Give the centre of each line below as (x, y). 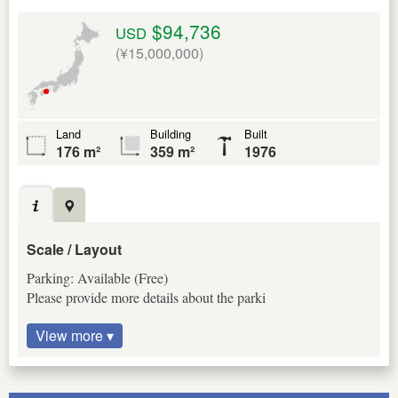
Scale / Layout (74, 250)
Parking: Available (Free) (97, 278)
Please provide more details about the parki (146, 298)
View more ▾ (75, 336)
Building (171, 134)
